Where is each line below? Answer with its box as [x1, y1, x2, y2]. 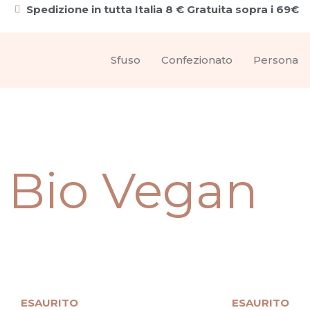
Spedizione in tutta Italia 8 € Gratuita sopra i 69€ [26, 3, 300, 16]
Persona [253, 53, 298, 66]
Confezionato [161, 53, 232, 66]
